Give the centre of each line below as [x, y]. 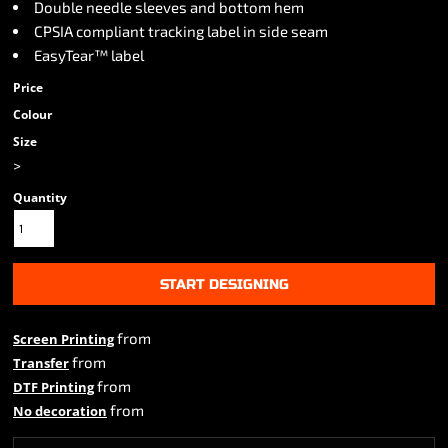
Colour [32, 114]
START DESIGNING [224, 284]
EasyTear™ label [89, 55]
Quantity [40, 197]
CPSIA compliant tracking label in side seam [181, 31]
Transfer [41, 363]
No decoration [60, 411]
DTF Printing [53, 387]
